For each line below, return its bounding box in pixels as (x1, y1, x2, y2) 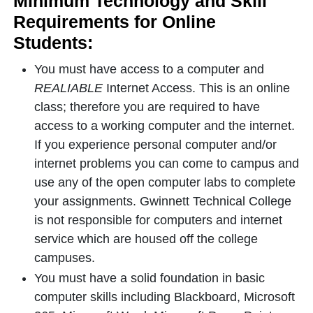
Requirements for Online (13, 12, 216, 31)
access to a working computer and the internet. (34, 119, 295, 133)
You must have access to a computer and (34, 62, 264, 76)
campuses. (34, 251, 95, 265)
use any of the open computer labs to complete (34, 175, 296, 189)
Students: (13, 33, 93, 52)
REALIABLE (34, 81, 106, 95)
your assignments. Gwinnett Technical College (34, 194, 291, 208)
